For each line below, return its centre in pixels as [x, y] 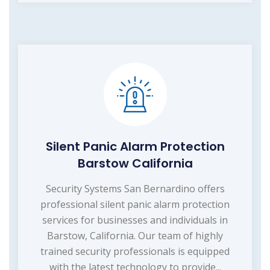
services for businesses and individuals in [135, 220]
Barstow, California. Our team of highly [135, 236]
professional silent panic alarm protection [135, 205]
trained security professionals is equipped [135, 252]
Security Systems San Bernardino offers [135, 189]
